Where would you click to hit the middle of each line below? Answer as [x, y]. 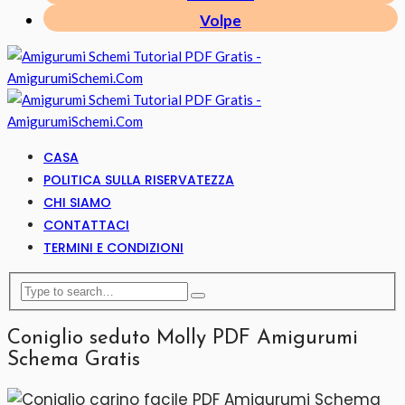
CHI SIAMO [77, 203]
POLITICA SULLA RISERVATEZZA [139, 180]
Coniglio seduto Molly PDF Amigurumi [183, 338]
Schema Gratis [74, 360]
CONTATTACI [86, 226]
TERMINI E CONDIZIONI [113, 248]
